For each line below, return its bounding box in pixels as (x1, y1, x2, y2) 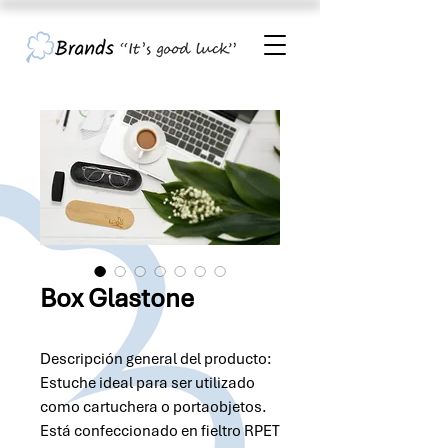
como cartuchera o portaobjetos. (40, 397, 267, 417)
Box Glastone (40, 282, 194, 315)
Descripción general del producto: (40, 349, 272, 369)
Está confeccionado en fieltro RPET (40, 421, 280, 441)
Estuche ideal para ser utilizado (40, 373, 255, 393)
